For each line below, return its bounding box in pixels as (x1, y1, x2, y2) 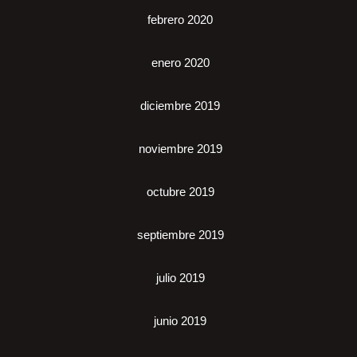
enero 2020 (151, 56, 210, 70)
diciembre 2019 (140, 99, 220, 113)
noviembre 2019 (138, 142, 222, 156)
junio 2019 (154, 314, 206, 328)
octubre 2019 (146, 185, 214, 199)
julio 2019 (155, 271, 205, 285)
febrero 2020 (147, 13, 213, 27)
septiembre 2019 (136, 228, 224, 242)
